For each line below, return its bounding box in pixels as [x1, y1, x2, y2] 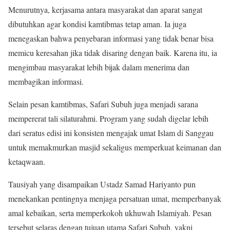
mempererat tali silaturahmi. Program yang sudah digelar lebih [8, 112, 208, 124]
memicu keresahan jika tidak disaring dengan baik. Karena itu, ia [8, 47, 217, 58]
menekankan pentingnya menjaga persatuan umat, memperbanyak [8, 193, 221, 204]
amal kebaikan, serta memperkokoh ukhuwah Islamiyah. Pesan [8, 207, 212, 218]
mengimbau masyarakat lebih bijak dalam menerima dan [8, 61, 189, 72]
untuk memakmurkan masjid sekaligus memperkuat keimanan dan [8, 141, 221, 152]
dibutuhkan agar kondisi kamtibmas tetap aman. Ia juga [8, 18, 186, 29]
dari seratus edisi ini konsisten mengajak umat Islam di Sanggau [8, 127, 214, 138]
